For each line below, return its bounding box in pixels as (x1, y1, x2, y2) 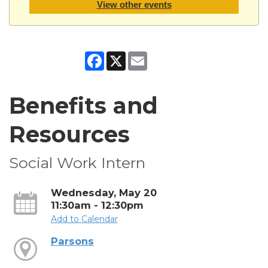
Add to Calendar (50, 213, 118, 224)
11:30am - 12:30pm (50, 199, 144, 211)
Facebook (104, 50, 145, 62)
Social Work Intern (9, 153, 145, 172)
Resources (9, 120, 130, 148)
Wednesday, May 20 (50, 186, 157, 199)
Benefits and (9, 92, 158, 119)
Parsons (50, 234, 94, 247)
